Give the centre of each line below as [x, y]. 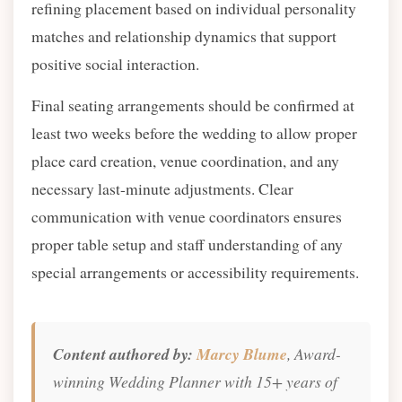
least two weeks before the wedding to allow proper [194, 133]
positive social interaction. [115, 64]
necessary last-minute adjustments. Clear [162, 188]
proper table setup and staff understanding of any [187, 244]
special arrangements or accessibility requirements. [195, 272]
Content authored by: [123, 354]
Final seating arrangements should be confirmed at [193, 105]
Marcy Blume [242, 354]
